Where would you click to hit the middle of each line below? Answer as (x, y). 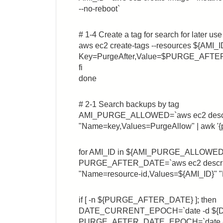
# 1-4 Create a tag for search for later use (150, 35)
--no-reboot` (99, 9)
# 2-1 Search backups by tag (129, 104)
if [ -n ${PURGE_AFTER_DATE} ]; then (148, 200)
